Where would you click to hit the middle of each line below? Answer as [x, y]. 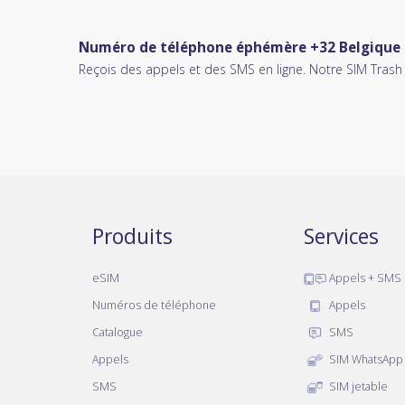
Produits [132, 235]
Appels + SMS [364, 278]
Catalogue [118, 332]
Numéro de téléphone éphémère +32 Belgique [240, 47]
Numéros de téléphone [154, 305]
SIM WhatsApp [365, 359]
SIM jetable [357, 386]
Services [341, 235]
